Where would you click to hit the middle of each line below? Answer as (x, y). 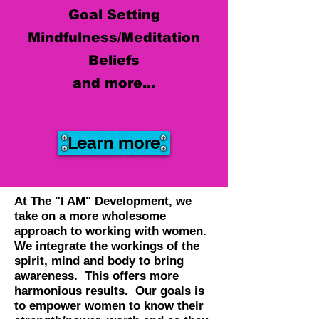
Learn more (114, 142)
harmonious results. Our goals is (109, 291)
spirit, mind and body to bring (99, 261)
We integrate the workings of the (107, 246)
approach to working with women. (112, 231)
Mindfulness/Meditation (114, 37)
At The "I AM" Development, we (103, 201)
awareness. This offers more (96, 276)
